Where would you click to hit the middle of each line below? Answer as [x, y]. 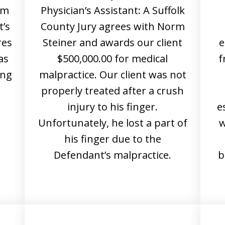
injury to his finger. [113, 107]
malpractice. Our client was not [113, 75]
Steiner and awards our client [113, 42]
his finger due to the [113, 139]
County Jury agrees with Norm [113, 26]
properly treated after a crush [113, 91]
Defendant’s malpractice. [113, 155]
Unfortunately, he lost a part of [113, 123]
